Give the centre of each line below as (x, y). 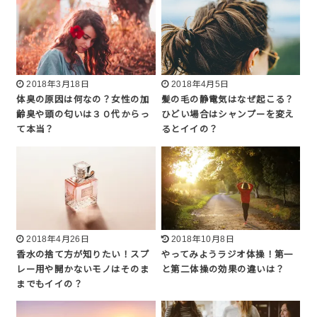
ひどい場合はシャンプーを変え (228, 115)
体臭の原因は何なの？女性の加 (83, 100)
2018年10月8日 (203, 239)
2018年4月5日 (200, 85)
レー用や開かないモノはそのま (83, 269)
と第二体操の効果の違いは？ (223, 269)
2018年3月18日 (58, 85)
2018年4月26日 (58, 239)
